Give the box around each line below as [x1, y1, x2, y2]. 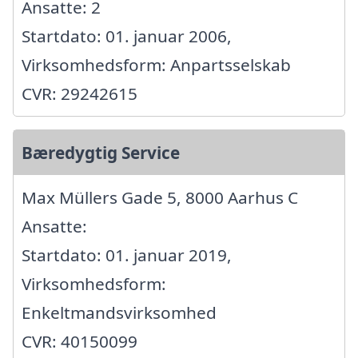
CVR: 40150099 [22, 330, 137, 352]
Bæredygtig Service [22, 141, 180, 164]
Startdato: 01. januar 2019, [22, 244, 232, 266]
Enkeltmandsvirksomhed [22, 301, 217, 324]
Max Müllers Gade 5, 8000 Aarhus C [22, 186, 298, 209]
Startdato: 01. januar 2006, [22, 25, 232, 47]
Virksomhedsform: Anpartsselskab [22, 54, 291, 76]
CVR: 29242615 [22, 82, 137, 105]
